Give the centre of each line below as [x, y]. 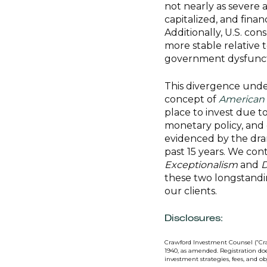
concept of [192, 99]
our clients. [191, 191]
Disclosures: [194, 218]
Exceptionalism [201, 164]
